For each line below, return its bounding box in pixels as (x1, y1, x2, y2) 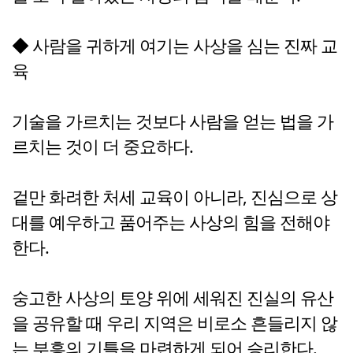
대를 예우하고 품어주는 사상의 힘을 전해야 (12, 210, 329, 234)
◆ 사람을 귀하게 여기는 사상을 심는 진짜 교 (12, 34, 337, 58)
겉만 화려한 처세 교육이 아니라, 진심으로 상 (12, 185, 337, 209)
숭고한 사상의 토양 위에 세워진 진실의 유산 (12, 286, 333, 310)
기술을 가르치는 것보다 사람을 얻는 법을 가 (12, 110, 333, 133)
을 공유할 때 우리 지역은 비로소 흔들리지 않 (12, 311, 337, 335)
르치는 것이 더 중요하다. (12, 135, 193, 158)
